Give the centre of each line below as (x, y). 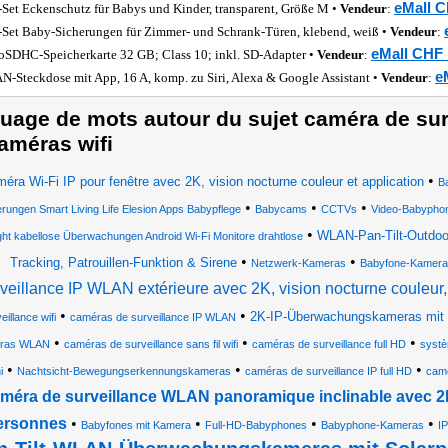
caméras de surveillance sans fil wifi (150, 344)
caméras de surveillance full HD (328, 344)
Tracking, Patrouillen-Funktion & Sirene (123, 262)
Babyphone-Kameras (372, 425)
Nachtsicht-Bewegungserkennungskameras (123, 371)
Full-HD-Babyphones (256, 425)
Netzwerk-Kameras (298, 263)
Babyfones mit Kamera (136, 425)
